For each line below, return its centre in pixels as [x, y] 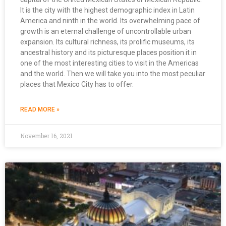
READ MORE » [40, 109]
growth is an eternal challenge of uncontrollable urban [106, 31]
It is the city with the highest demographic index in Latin [107, 10]
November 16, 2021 [46, 135]
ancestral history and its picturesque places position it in [108, 52]
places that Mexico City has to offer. [77, 84]
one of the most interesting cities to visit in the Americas [109, 63]
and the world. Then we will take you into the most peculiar [113, 73]
